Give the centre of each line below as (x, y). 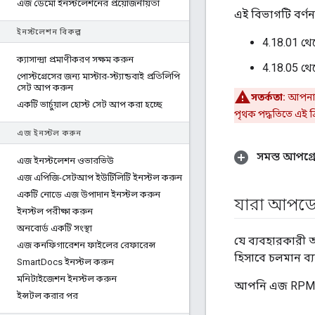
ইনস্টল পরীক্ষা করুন (55, 211)
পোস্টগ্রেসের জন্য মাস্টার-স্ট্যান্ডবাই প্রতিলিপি (98, 76)
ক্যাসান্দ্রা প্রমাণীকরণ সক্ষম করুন (75, 59)
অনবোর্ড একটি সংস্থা (54, 228)
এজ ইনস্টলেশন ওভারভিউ (65, 161)
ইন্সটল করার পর (47, 296)
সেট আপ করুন (45, 88)
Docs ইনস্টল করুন (77, 262)
